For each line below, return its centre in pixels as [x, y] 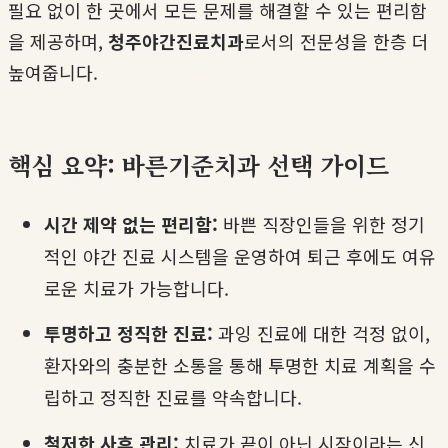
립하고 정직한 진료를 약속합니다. [173, 397]
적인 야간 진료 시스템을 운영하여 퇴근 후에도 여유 [240, 255]
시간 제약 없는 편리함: [131, 223]
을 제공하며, [58, 40]
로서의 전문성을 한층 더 [336, 40]
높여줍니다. [53, 71]
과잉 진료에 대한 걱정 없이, [321, 333]
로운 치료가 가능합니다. [136, 287]
